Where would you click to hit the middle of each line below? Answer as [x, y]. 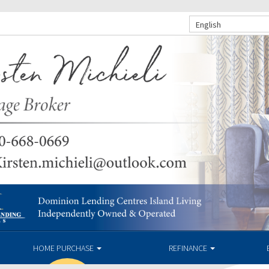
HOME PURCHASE [64, 248]
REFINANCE [189, 248]
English [208, 24]
